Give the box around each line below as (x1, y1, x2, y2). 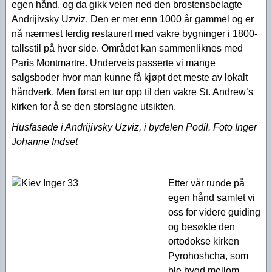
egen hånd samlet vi (168, 192, 255, 203)
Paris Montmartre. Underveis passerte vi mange (12, 58, 216, 68)
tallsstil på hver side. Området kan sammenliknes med (12, 43, 243, 53)
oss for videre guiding (168, 207, 260, 217)
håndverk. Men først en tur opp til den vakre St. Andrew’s (12, 87, 253, 97)
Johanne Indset (12, 137, 78, 147)
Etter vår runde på (168, 178, 245, 188)
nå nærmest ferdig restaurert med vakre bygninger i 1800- (12, 29, 257, 39)
